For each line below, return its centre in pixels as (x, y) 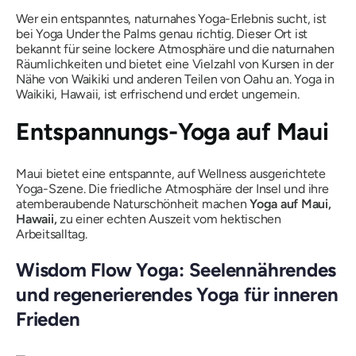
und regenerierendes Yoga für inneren (177, 294)
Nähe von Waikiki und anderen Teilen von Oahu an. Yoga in (175, 79)
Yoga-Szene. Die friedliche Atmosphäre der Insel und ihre (172, 189)
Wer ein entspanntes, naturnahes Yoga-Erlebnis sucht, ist (171, 19)
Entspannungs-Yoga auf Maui (172, 132)
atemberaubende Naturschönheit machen (133, 204)
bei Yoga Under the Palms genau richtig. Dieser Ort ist (162, 34)
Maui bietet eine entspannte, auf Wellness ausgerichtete (171, 174)
